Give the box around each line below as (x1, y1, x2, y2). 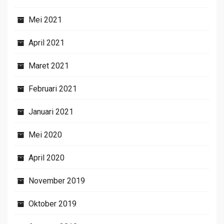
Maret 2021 (28, 60, 69, 70)
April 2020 (28, 152, 64, 162)
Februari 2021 (28, 83, 77, 93)
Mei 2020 (28, 129, 62, 139)
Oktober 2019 (28, 198, 76, 208)
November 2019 (28, 175, 85, 185)
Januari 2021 (28, 106, 73, 116)
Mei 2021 (28, 14, 62, 24)
